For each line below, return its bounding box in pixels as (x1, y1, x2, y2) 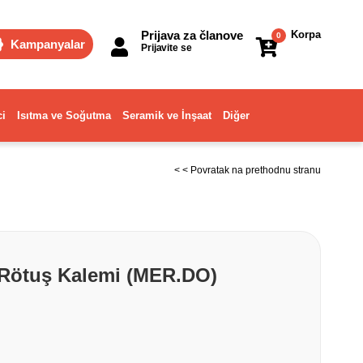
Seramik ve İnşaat (122, 109, 211, 122)
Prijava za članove (141, 28, 243, 42)
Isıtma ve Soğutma (17, 109, 111, 122)
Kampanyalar (11, 37, 85, 51)
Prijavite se (141, 42, 192, 53)
